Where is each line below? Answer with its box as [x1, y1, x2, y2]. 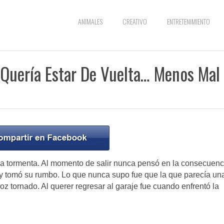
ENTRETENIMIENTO [167, 16, 210, 26]
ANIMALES [78, 16, 102, 26]
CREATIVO [122, 16, 147, 26]
